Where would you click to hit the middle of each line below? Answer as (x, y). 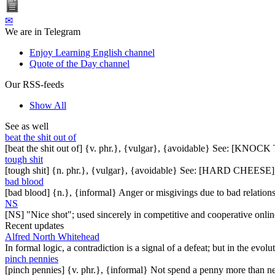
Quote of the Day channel (79, 63)
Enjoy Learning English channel (92, 52)
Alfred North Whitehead (52, 236)
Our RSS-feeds (34, 84)
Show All (48, 105)
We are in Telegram (43, 31)
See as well (27, 126)
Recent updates (34, 225)
